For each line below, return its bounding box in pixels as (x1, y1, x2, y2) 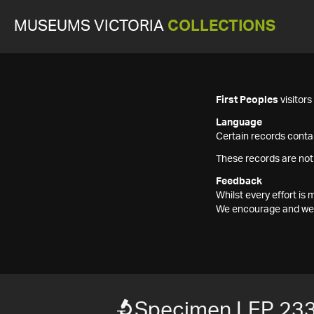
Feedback (216, 177, 262, 186)
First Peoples (216, 95, 278, 105)
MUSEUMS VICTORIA (14, 19, 168, 34)
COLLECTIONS (168, 19, 275, 34)
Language (216, 118, 262, 128)
